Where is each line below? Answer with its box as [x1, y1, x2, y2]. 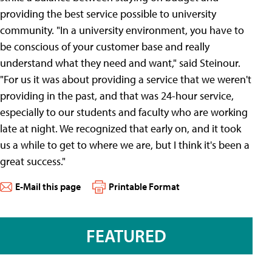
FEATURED [86, 225, 166, 247]
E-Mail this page [15, 180, 81, 192]
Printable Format [109, 180, 180, 192]
